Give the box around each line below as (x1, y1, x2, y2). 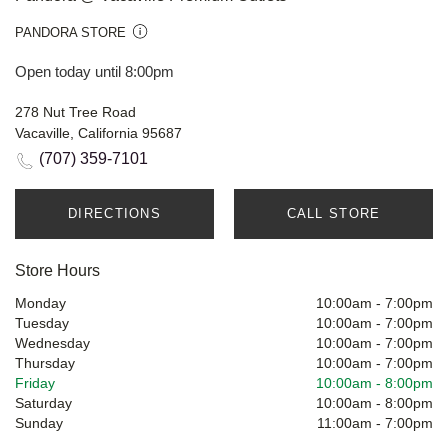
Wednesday (15, 335, 90, 352)
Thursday (15, 355, 75, 372)
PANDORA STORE (15, 25, 126, 41)
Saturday (15, 395, 72, 412)
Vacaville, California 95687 (15, 125, 182, 142)
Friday (15, 375, 55, 392)
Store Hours (15, 262, 100, 280)
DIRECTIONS (68, 206, 161, 222)
